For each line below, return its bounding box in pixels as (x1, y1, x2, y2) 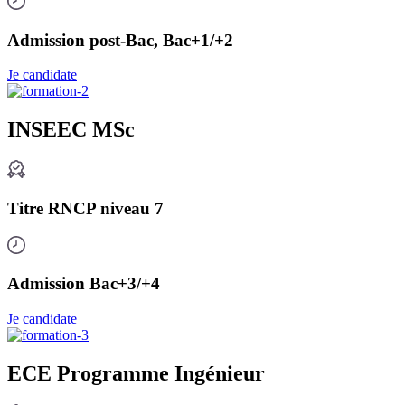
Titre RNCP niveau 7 (7, 198, 164, 218)
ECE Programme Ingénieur (7, 362, 265, 386)
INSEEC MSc (7, 118, 135, 142)
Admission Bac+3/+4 (7, 274, 160, 294)
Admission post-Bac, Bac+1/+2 (7, 30, 233, 50)
